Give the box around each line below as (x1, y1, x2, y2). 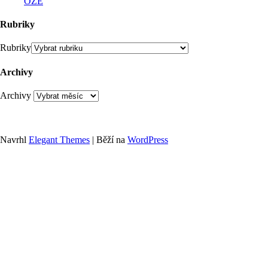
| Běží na (90, 135, 127, 145)
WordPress (127, 135, 168, 145)
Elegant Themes (29, 135, 90, 145)
